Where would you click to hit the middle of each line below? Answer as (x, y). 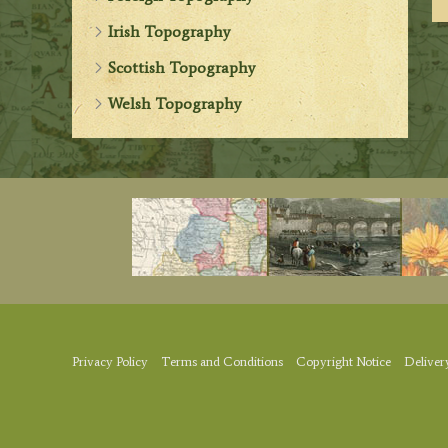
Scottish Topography (182, 67)
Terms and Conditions (222, 362)
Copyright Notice (343, 362)
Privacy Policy (110, 362)
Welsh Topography (175, 103)
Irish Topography (169, 31)
